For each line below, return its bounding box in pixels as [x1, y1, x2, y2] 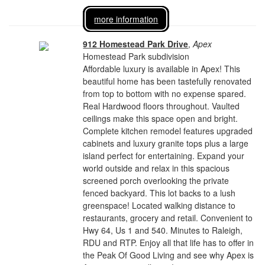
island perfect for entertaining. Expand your [83, 150, 245, 161]
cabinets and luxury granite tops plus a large [83, 137, 249, 149]
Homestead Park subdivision [83, 50, 190, 62]
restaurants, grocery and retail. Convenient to [83, 212, 253, 224]
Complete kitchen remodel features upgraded [83, 125, 253, 137]
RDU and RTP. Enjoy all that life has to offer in [83, 237, 254, 248]
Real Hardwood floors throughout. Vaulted [83, 100, 240, 112]
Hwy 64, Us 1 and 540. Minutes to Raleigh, [83, 224, 243, 236]
